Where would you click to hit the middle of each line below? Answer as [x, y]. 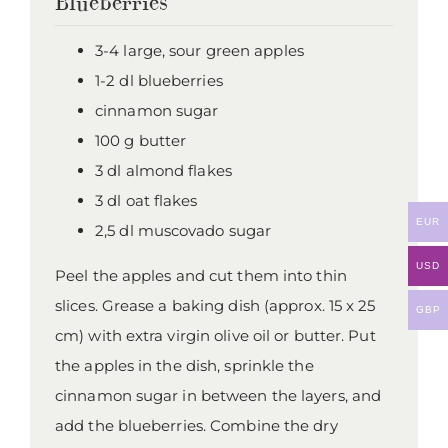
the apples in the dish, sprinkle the [184, 366]
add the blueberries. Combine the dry [196, 426]
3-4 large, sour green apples [199, 51]
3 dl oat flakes [146, 201]
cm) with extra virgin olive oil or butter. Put [215, 336]
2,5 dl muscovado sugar [183, 231]
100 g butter [141, 141]
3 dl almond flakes [163, 171]
